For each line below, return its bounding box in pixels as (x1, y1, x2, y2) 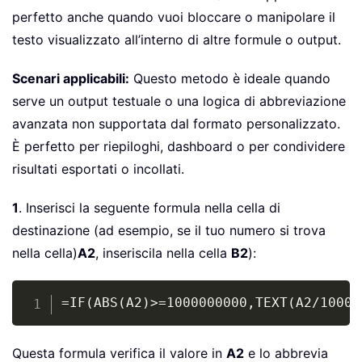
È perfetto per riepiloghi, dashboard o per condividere (12, 138, 345, 155)
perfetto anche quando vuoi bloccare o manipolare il (12, 9, 335, 26)
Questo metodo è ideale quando (129, 70, 330, 87)
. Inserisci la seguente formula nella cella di (19, 200, 280, 217)
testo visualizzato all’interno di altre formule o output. (12, 32, 341, 48)
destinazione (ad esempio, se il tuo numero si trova (12, 222, 326, 239)
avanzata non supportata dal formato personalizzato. (12, 116, 340, 133)
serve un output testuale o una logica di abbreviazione (12, 93, 346, 110)
